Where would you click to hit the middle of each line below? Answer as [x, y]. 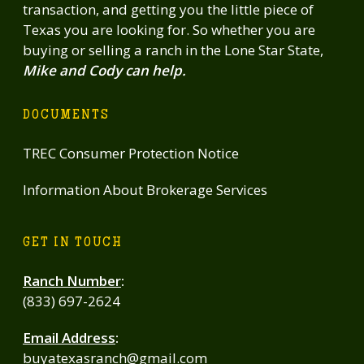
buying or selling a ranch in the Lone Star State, [173, 50]
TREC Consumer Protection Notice [131, 153]
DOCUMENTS [66, 115]
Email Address [69, 338]
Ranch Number [72, 281]
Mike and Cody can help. [104, 70]
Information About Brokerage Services [145, 190]
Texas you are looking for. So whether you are [169, 30]
